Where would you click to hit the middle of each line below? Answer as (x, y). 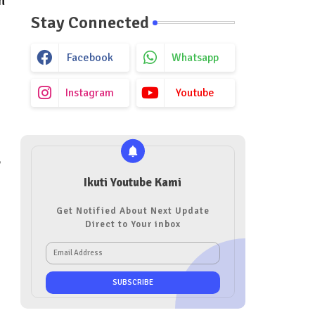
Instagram (90, 92)
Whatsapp (195, 57)
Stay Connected (90, 22)
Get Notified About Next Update (133, 211)
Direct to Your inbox (133, 224)
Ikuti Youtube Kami (133, 182)
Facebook (90, 57)
